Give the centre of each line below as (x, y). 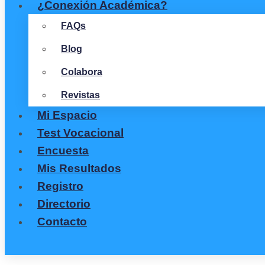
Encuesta (63, 151)
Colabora (82, 72)
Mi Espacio (67, 115)
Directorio (64, 204)
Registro (60, 186)
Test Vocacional (80, 133)
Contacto (62, 222)
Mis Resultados (79, 168)
